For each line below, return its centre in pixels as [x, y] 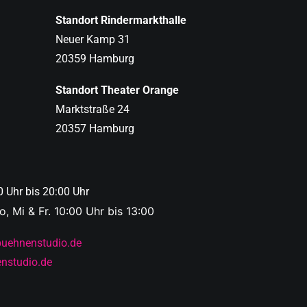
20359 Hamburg [95, 59]
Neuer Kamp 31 [93, 39]
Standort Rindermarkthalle [121, 20]
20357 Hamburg [95, 128]
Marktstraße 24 [93, 109]
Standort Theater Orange [117, 90]
